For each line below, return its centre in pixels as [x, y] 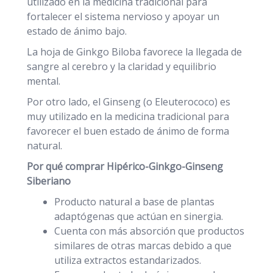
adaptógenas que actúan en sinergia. [139, 217]
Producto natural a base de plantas [134, 202]
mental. [44, 81]
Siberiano [49, 181]
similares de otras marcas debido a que [143, 246]
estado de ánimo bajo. [77, 31]
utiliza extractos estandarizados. [128, 261]
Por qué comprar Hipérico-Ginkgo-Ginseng [125, 167]
